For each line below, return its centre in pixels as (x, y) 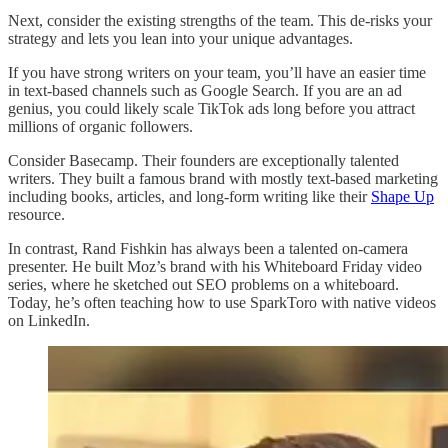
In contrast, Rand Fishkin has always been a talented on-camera (208, 249)
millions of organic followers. (102, 127)
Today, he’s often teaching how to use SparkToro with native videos (222, 303)
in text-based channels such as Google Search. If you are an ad (205, 91)
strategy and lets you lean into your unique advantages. (182, 39)
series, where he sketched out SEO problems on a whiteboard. (203, 285)
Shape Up (402, 197)
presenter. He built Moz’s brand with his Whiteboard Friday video (215, 267)
